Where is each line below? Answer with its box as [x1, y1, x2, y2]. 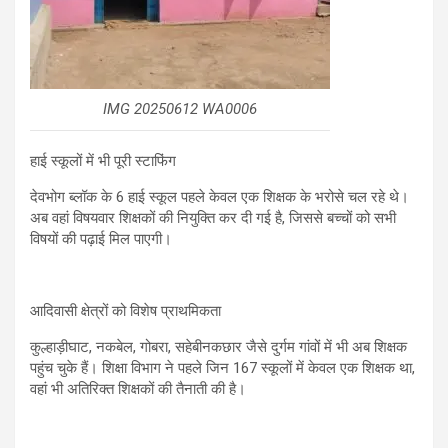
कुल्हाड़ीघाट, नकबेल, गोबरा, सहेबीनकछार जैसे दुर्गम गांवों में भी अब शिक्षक [30, 338, 407, 357]
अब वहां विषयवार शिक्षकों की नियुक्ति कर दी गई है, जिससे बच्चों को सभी [30, 209, 396, 228]
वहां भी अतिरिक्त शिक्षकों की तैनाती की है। [30, 380, 246, 399]
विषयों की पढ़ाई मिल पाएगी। [30, 230, 172, 249]
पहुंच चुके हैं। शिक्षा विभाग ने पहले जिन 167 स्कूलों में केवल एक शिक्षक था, [30, 359, 415, 378]
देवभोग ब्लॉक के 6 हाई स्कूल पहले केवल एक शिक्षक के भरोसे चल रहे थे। [30, 188, 409, 207]
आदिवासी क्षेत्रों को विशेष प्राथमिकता [30, 302, 221, 321]
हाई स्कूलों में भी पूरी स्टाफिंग [30, 152, 176, 171]
